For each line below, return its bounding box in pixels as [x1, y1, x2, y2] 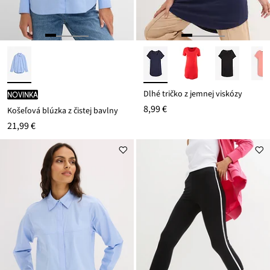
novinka [7, 89, 38, 99]
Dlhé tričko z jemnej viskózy [143, 87, 242, 100]
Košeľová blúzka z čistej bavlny [7, 104, 118, 117]
